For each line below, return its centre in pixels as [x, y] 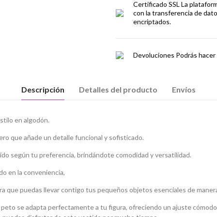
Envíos [184, 89]
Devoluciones [154, 55]
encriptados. [152, 22]
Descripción [43, 89]
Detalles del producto [118, 89]
